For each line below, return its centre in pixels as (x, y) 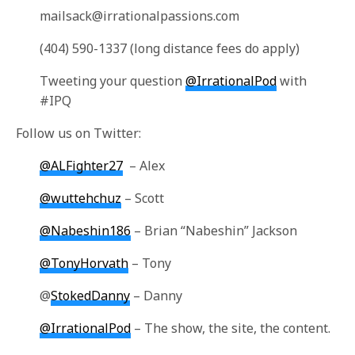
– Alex (144, 166)
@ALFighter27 (81, 166)
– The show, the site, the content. (231, 328)
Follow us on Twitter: (79, 133)
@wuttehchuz (80, 198)
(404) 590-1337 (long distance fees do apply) (170, 48)
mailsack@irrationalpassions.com (139, 16)
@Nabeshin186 (85, 231)
